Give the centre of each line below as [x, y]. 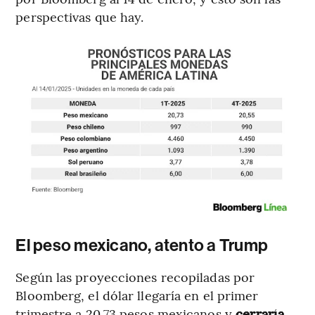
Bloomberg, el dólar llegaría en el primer [137, 295]
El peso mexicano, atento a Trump [142, 246]
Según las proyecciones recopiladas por [135, 277]
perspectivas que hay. [80, 16]
